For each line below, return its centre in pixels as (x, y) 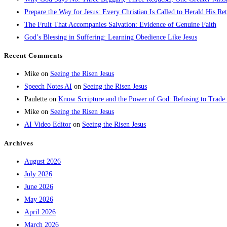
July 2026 (38, 174)
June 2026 (39, 186)
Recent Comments (33, 56)
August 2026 (43, 161)
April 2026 (40, 212)
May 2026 (39, 199)
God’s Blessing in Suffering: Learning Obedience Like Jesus (111, 37)
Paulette (36, 99)
